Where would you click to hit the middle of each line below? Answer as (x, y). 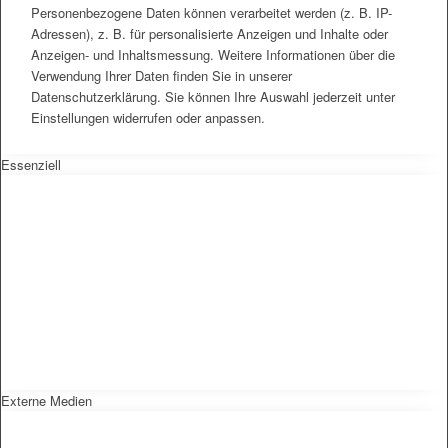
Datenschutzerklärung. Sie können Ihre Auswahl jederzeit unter (213, 96)
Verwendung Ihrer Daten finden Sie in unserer (161, 75)
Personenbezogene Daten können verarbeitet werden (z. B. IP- (211, 12)
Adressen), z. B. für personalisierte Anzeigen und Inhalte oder (209, 33)
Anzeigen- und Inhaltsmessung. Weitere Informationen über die (213, 54)
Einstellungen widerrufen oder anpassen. (148, 117)
